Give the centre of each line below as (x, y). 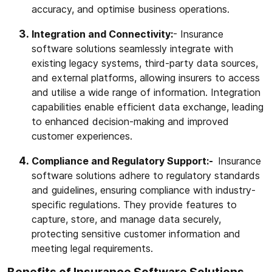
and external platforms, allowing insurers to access (146, 78)
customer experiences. (82, 136)
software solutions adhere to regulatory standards (146, 176)
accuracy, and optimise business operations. (131, 9)
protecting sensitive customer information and (136, 234)
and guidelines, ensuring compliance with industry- (144, 190)
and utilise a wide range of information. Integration (146, 93)
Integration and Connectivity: (102, 34)
